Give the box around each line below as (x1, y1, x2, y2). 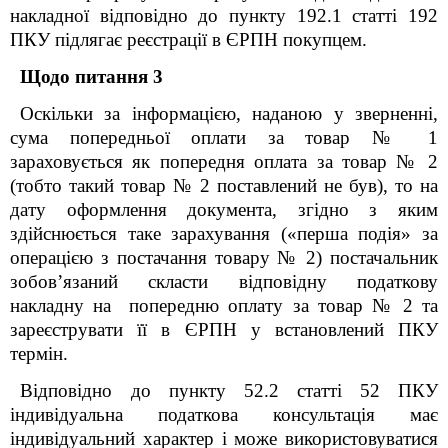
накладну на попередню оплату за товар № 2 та (10, 295, 438, 316)
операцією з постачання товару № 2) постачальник (10, 247, 438, 268)
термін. (10, 343, 68, 364)
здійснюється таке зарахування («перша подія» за (10, 223, 438, 244)
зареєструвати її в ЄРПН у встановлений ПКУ (10, 319, 438, 340)
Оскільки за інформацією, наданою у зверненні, (20, 103, 438, 124)
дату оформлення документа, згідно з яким (10, 199, 438, 220)
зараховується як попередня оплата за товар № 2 (10, 151, 438, 172)
